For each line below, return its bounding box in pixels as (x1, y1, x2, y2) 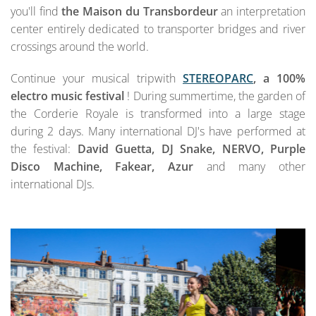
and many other (206, 158, 306, 174)
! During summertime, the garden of (124, 87, 305, 104)
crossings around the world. (11, 38, 149, 54)
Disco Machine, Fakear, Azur (11, 158, 207, 174)
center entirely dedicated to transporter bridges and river (11, 20, 305, 37)
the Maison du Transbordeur (61, 3, 218, 19)
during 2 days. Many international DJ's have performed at (11, 123, 305, 139)
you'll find (11, 3, 62, 19)
